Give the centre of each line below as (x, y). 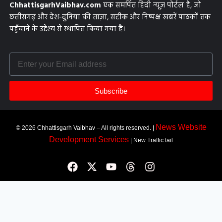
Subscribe (111, 91)
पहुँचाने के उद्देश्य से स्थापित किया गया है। (67, 29)
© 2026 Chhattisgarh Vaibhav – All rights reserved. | (85, 128)
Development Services (89, 139)
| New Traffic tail (151, 140)
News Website (181, 127)
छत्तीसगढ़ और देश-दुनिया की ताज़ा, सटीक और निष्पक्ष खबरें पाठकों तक (110, 18)
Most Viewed (43, 192)
